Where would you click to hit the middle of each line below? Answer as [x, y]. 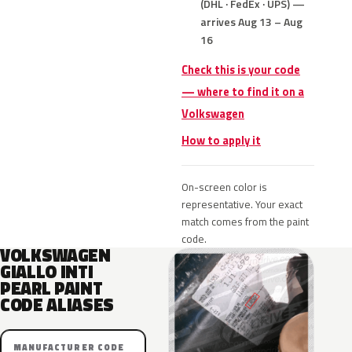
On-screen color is [224, 187]
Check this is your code [241, 70]
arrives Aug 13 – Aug [251, 22]
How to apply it [221, 141]
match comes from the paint [245, 222]
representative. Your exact [242, 204]
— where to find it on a [243, 92]
